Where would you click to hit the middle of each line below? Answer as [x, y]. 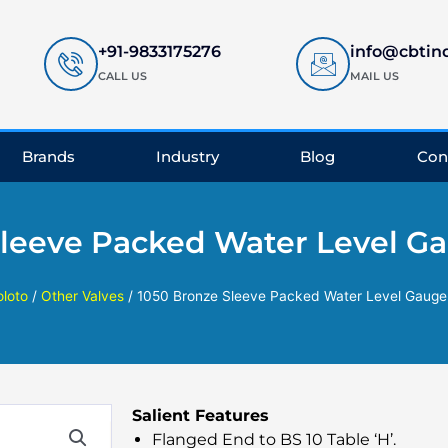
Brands [48, 156]
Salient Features [200, 415]
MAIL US [375, 76]
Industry [188, 156]
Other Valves [82, 295]
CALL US [122, 76]
